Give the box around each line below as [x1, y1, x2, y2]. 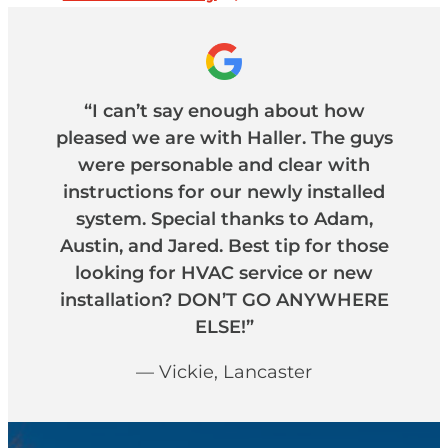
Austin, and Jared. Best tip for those [59, 235, 389, 258]
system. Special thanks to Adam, [75, 208, 373, 231]
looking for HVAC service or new [75, 262, 373, 285]
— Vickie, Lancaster [136, 361, 312, 384]
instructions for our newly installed [63, 181, 385, 204]
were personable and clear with [78, 154, 370, 177]
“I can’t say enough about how [83, 100, 365, 123]
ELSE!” [194, 316, 254, 339]
